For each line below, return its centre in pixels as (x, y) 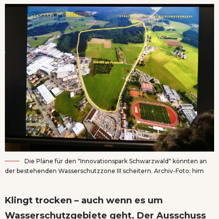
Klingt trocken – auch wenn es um (84, 200)
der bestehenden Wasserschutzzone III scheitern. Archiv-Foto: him (104, 171)
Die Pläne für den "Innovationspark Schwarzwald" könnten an (116, 161)
